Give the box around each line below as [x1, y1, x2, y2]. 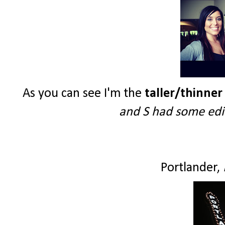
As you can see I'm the [23, 87, 142, 101]
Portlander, [160, 161, 220, 175]
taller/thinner [142, 87, 222, 101]
